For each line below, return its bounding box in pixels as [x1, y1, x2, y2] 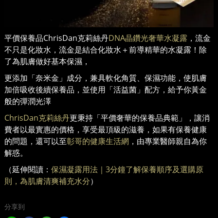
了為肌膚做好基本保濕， [4, 56, 90, 67]
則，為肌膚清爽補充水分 [4, 176, 90, 187]
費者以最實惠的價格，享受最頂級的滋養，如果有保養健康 [4, 124, 207, 135]
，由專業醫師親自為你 [129, 136, 207, 147]
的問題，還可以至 [4, 136, 67, 147]
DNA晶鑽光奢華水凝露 [109, 33, 187, 44]
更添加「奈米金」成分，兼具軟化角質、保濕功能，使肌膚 [4, 73, 207, 84]
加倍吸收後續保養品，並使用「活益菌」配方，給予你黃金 [4, 84, 207, 95]
